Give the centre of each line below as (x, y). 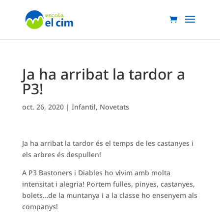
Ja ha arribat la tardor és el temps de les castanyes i (108, 143)
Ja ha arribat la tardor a (103, 74)
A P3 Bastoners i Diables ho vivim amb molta (96, 173)
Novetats (114, 107)
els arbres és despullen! (61, 154)
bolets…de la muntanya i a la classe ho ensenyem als (110, 195)
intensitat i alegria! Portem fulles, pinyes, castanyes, (108, 184)
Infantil (83, 107)
